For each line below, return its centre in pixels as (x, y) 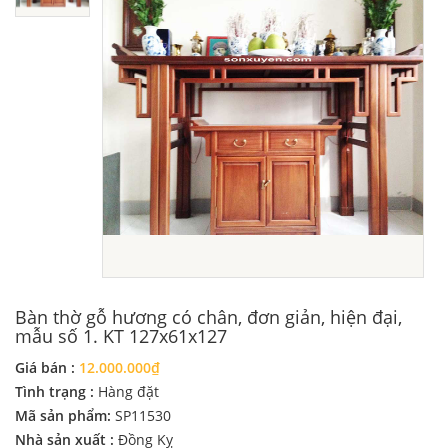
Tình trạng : (56, 392)
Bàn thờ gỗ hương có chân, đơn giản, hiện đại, (208, 317)
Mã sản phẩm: (65, 416)
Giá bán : (47, 368)
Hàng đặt (128, 392)
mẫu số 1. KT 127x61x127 (121, 336)
